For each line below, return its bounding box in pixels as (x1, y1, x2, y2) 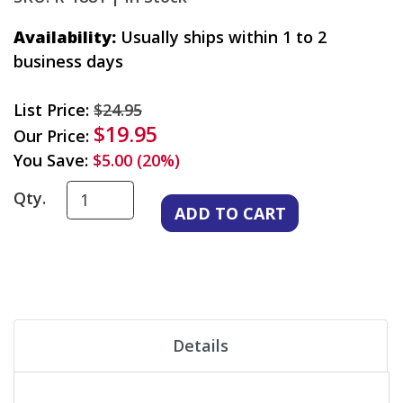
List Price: (13, 99, 94, 121)
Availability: (13, 26, 116, 49)
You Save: (13, 149, 93, 172)
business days (13, 50, 123, 73)
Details (173, 335, 228, 357)
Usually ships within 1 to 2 (116, 26, 327, 49)
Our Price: (13, 125, 94, 148)
